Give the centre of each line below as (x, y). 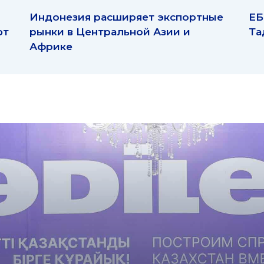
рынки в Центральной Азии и (110, 32)
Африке (51, 47)
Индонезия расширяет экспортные (126, 17)
